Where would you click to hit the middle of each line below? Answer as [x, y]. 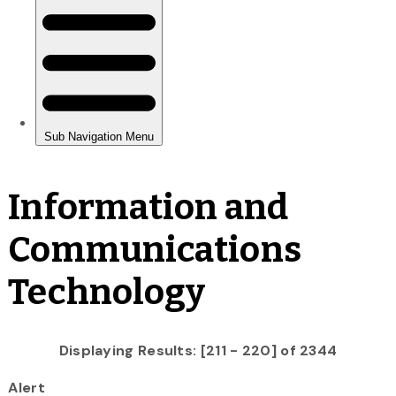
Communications [155, 250]
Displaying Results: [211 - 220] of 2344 [198, 350]
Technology [107, 292]
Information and [148, 207]
